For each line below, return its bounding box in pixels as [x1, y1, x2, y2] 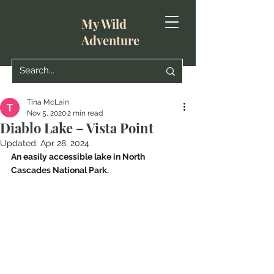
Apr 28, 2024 [40, 138, 89, 148]
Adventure [81, 32, 139, 48]
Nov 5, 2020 [27, 109, 66, 117]
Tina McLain [27, 98, 69, 106]
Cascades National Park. [11, 165, 109, 175]
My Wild [81, 15, 127, 32]
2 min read [67, 109, 103, 117]
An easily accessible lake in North [11, 152, 147, 161]
